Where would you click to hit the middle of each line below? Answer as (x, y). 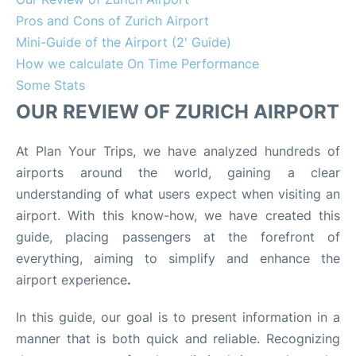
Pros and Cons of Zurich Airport (112, 20)
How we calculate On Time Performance (137, 63)
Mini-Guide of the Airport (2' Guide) (124, 42)
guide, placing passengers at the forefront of (178, 236)
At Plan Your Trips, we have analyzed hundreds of (178, 151)
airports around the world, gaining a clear (178, 172)
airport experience (72, 279)
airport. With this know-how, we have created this (178, 215)
